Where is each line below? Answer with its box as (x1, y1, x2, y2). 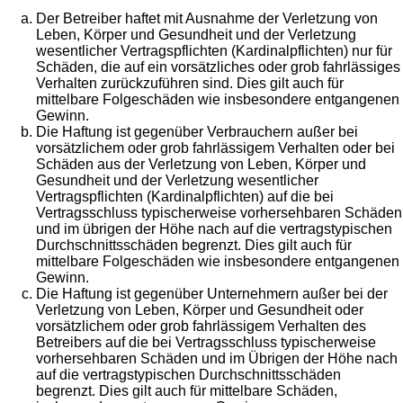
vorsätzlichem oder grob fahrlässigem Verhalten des (36, 318, 366, 335)
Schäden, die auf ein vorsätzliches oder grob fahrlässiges (36, 59, 400, 76)
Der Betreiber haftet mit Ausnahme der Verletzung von (36, 11, 378, 27)
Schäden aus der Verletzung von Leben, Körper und (36, 157, 366, 173)
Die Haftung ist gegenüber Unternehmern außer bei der (36, 286, 388, 302)
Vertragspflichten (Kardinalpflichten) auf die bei (36, 189, 334, 205)
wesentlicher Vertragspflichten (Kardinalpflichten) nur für (36, 43, 392, 59)
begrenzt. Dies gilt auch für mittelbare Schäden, (36, 383, 337, 399)
